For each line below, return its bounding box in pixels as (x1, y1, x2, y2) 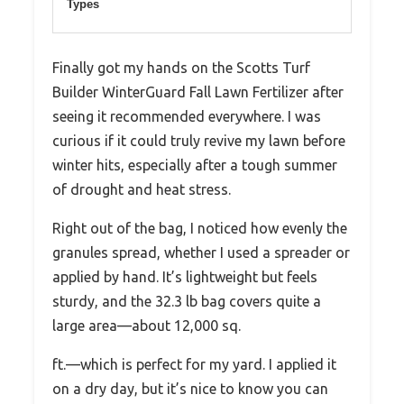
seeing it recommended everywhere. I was (52, 107, 321, 124)
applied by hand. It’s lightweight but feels (52, 268, 317, 285)
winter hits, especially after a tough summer (52, 156, 337, 173)
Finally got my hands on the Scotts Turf (52, 59, 310, 76)
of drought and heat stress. (52, 180, 231, 197)
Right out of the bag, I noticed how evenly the (52, 219, 347, 236)
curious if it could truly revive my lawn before (52, 132, 345, 149)
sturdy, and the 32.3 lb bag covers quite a (52, 292, 321, 309)
